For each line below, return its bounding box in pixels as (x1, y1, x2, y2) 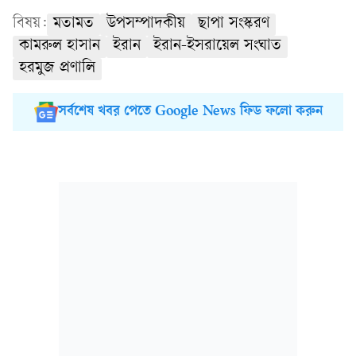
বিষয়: (13, 15, 47, 33)
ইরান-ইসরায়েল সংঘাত (153, 37, 281, 55)
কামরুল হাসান (19, 37, 100, 55)
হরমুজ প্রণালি (19, 60, 95, 77)
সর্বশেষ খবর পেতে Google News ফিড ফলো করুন (57, 103, 323, 120)
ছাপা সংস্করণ (198, 15, 269, 33)
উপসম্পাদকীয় (106, 15, 185, 33)
